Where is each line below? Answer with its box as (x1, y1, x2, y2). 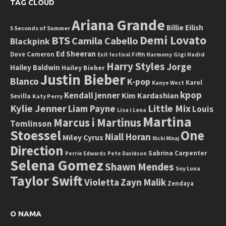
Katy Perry (32, 92, 63, 100)
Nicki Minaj (152, 135, 179, 142)
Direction (10, 142, 64, 159)
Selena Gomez (10, 155, 103, 175)
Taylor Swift (10, 172, 83, 189)
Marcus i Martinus (53, 115, 141, 130)
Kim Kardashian (122, 90, 179, 100)
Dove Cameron (10, 50, 54, 58)
